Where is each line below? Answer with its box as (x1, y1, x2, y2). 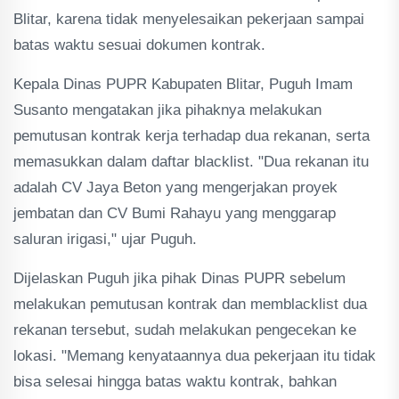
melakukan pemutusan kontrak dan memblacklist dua (13, 296, 367, 313)
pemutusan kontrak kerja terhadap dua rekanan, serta (13, 127, 370, 144)
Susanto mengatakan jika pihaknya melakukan (13, 102, 322, 118)
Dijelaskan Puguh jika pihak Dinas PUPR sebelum (13, 270, 346, 287)
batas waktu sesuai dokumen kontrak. (13, 37, 265, 53)
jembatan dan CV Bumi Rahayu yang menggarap (13, 205, 336, 222)
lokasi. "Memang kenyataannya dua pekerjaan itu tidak (13, 347, 376, 364)
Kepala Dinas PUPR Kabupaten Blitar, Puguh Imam (13, 76, 353, 93)
